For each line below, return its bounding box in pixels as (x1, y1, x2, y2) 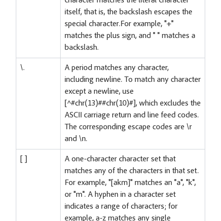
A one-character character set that (65, 155, 176, 163)
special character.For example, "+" (65, 20, 174, 28)
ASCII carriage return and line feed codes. (65, 111, 199, 119)
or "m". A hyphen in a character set (65, 190, 176, 199)
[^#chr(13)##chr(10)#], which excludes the (65, 99, 201, 108)
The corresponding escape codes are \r (65, 123, 192, 131)
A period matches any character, (65, 64, 169, 72)
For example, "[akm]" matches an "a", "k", (65, 179, 196, 187)
